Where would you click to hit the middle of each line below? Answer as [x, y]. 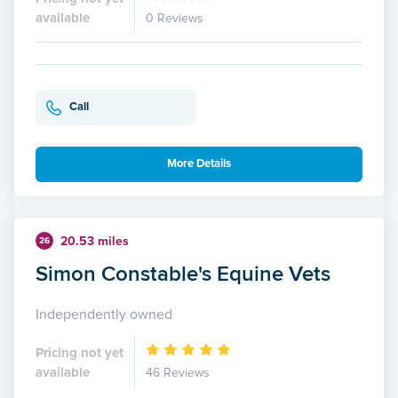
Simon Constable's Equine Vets [183, 273]
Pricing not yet [80, 352]
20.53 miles [95, 241]
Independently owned [104, 314]
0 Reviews [175, 18]
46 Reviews [178, 372]
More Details [199, 164]
